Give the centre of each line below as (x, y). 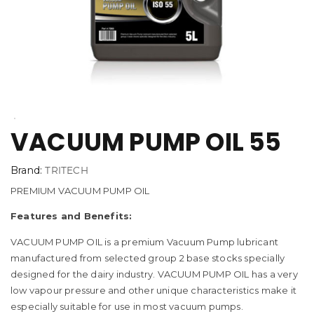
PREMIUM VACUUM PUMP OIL (80, 190)
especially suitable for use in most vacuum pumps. (127, 306)
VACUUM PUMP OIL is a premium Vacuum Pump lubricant (145, 241)
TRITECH (67, 170)
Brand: (28, 170)
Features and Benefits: (71, 216)
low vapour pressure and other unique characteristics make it (154, 290)
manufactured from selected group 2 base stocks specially (148, 258)
